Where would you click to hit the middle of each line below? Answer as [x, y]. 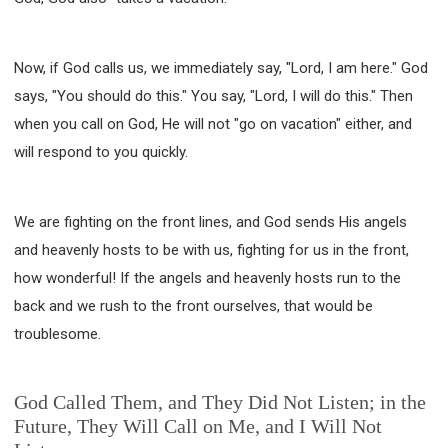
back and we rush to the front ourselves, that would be [193, 305]
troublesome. [57, 333]
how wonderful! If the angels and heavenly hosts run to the [207, 277]
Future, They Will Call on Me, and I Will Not [198, 425]
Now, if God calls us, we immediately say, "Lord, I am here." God [221, 67]
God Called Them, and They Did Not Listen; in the [220, 401]
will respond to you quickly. [101, 151]
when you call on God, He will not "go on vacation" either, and [213, 123]
